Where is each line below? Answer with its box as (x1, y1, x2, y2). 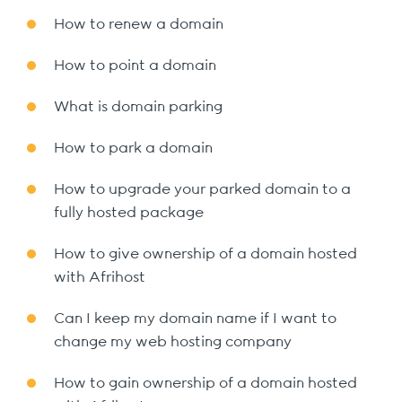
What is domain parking (54, 100, 223, 114)
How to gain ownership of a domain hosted (54, 376, 357, 390)
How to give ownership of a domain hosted (54, 247, 357, 261)
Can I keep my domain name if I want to (54, 311, 336, 326)
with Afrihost (54, 270, 145, 284)
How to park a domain (54, 141, 213, 155)
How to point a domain (54, 58, 216, 73)
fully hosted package (54, 205, 204, 220)
